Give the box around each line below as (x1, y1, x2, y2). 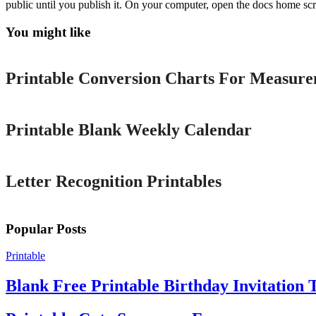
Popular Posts (6, 221, 86, 236)
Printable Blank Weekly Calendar (6, 121, 252, 140)
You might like (6, 24, 90, 39)
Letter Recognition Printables (6, 172, 221, 191)
